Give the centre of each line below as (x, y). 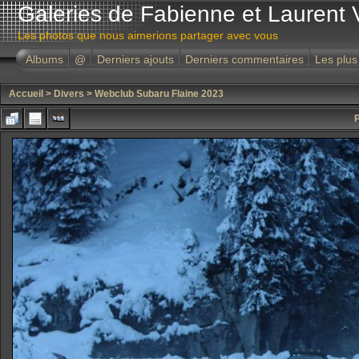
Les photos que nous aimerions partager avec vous (148, 35)
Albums (44, 59)
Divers (69, 94)
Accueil (26, 94)
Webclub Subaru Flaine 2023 (159, 94)
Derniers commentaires (244, 59)
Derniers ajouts (135, 59)
